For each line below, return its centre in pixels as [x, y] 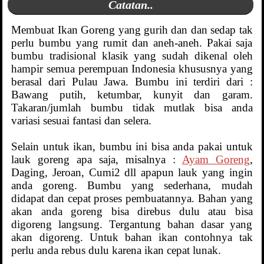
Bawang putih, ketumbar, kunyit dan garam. [132, 95]
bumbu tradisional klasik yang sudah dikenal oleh [132, 56]
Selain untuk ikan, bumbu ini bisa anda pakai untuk [132, 147]
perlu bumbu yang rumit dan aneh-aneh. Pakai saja [132, 43]
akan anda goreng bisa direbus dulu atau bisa [132, 212]
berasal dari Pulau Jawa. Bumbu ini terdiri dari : [132, 82]
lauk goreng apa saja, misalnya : [97, 160]
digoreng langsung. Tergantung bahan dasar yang [132, 225]
